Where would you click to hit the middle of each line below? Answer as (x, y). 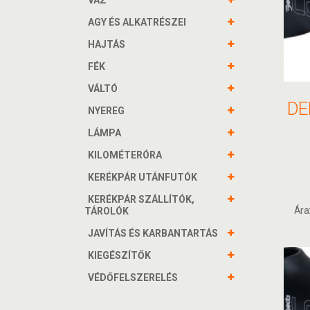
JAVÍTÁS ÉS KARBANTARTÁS (153, 233)
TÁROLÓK (107, 211)
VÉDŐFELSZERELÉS (133, 277)
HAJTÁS (107, 44)
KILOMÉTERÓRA (125, 155)
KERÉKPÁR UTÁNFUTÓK (143, 177)
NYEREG (106, 111)
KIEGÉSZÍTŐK (119, 255)
